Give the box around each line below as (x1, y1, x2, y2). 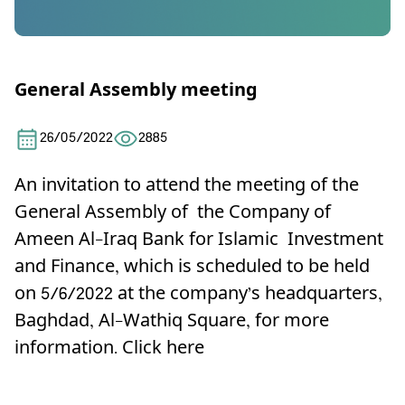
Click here (122, 333, 204, 365)
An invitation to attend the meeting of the (14, 170, 359, 202)
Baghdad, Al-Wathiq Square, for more (14, 306, 329, 338)
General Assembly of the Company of (14, 197, 335, 230)
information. (14, 333, 122, 365)
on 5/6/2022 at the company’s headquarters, (14, 278, 382, 311)
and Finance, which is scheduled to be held (14, 251, 370, 284)
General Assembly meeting (14, 75, 258, 108)
